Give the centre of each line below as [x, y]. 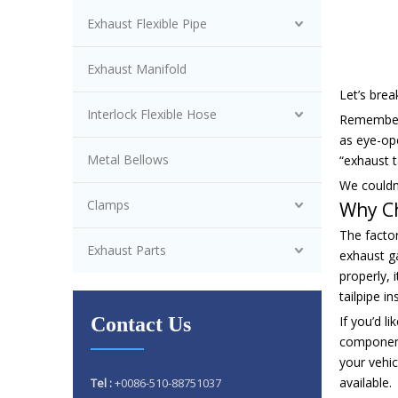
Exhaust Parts [127, 250]
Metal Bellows [128, 159]
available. [366, 382]
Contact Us [141, 324]
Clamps [108, 205]
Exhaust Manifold [137, 69]
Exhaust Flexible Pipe [147, 24]
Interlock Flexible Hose [152, 114]
